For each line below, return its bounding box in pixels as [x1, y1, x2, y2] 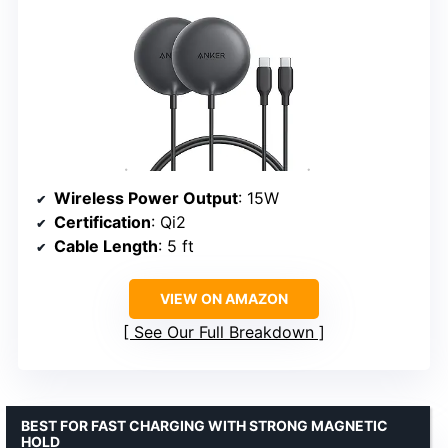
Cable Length [54, 236, 158, 257]
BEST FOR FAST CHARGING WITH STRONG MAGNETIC [21, 417, 388, 435]
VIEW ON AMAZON [160, 290, 288, 308]
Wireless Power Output [54, 188, 238, 209]
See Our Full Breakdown [134, 322, 314, 343]
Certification [54, 212, 151, 233]
